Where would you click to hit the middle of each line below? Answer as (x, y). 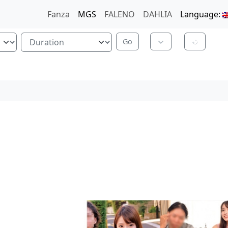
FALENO (120, 14)
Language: (202, 14)
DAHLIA (158, 14)
